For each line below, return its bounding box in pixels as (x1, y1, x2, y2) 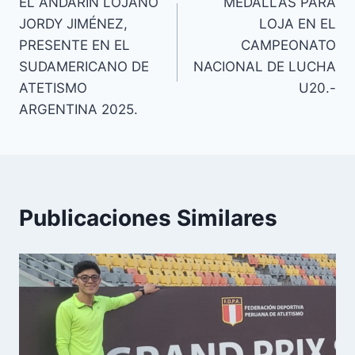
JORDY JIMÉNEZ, (19, 16, 128, 32)
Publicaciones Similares (19, 204, 277, 232)
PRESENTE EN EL (19, 37, 130, 54)
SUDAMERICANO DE (19, 59, 149, 75)
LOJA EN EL (259, 16, 336, 32)
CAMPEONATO (241, 37, 336, 54)
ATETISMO (19, 80, 87, 97)
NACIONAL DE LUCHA (193, 59, 336, 75)
